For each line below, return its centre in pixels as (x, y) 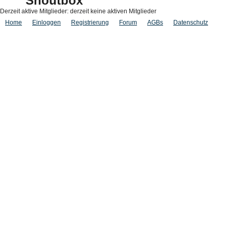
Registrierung (90, 22)
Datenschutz (191, 22)
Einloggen (47, 22)
